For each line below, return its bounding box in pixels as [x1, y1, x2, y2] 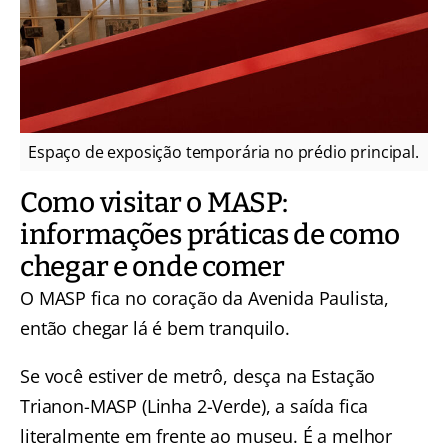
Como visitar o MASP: [20, 186, 288, 220]
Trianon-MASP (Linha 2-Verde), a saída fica [20, 394, 369, 419]
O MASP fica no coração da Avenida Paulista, [20, 286, 390, 311]
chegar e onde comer [20, 250, 285, 284]
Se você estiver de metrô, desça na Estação [20, 364, 376, 389]
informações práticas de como [20, 218, 401, 252]
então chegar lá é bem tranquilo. [20, 316, 290, 341]
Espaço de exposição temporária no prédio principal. [28, 141, 419, 164]
